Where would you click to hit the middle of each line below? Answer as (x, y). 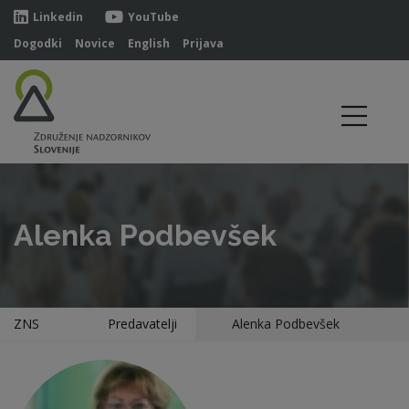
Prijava (203, 43)
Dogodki (38, 43)
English (149, 43)
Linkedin (58, 17)
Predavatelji (142, 324)
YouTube (153, 17)
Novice (95, 43)
